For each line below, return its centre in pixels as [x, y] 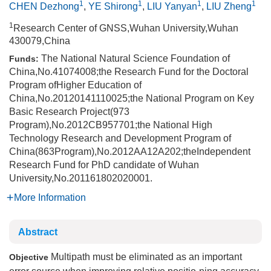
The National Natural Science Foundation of [135, 58]
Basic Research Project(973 [69, 112]
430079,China [40, 41]
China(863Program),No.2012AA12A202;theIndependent [130, 152]
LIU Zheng [229, 6]
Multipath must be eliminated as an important [145, 257]
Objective [29, 257]
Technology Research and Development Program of [120, 138]
